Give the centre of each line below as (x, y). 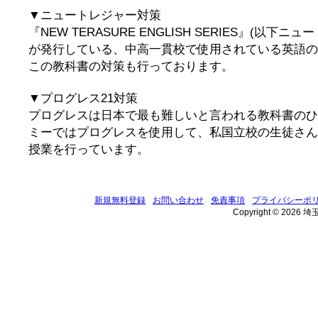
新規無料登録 (120, 200)
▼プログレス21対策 (83, 98)
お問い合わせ (178, 200)
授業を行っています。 (89, 149)
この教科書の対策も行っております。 (131, 66)
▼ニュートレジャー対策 (95, 15)
